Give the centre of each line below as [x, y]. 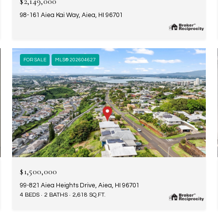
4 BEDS [30, 195]
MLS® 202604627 [76, 60]
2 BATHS [56, 195]
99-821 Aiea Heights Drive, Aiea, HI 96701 [80, 185]
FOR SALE [35, 60]
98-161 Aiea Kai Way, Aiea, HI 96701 [72, 15]
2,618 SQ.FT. [89, 195]
